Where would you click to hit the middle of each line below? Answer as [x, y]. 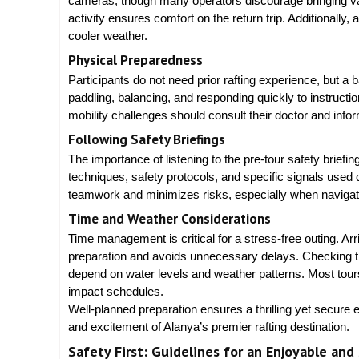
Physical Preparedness [135, 60]
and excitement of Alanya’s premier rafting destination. [209, 326]
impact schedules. [116, 291]
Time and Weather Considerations [169, 218]
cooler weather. [108, 35]
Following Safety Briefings [147, 139]
